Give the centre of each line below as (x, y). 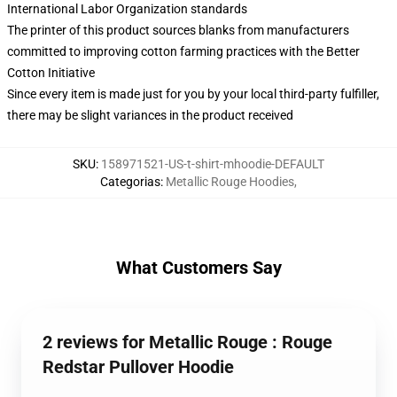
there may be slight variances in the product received (150, 115)
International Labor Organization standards (127, 9)
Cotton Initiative (51, 73)
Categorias (130, 182)
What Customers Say (198, 268)
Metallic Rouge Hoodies (230, 182)
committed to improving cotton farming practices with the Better (183, 51)
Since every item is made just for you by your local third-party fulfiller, (193, 94)
